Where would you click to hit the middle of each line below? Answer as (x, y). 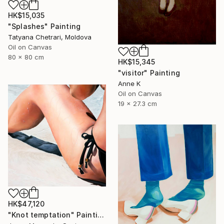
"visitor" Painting (149, 73)
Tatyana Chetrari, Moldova (50, 37)
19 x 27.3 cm (137, 104)
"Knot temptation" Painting (100, 214)
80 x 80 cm (26, 57)
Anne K (129, 84)
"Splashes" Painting (44, 26)
